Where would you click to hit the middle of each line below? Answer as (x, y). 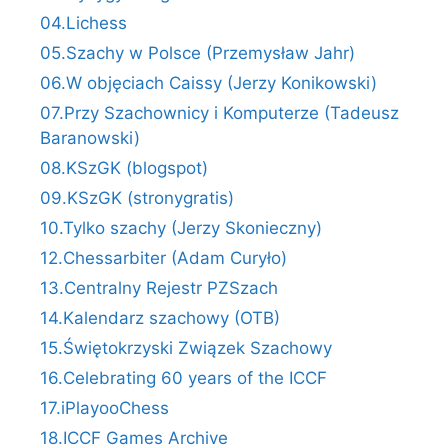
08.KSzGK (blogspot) (124, 167)
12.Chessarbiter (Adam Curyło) (163, 257)
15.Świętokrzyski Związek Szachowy (186, 347)
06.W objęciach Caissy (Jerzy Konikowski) (208, 82)
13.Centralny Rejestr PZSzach (159, 287)
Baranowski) (90, 137)
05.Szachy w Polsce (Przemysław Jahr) (197, 52)
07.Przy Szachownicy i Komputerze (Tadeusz (219, 112)
